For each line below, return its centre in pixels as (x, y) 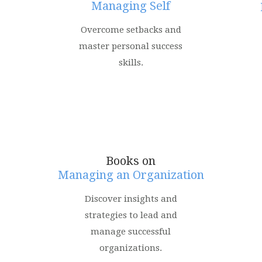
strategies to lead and (131, 215)
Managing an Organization (131, 175)
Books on (131, 161)
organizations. (131, 248)
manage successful (131, 232)
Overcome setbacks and (131, 30)
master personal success (131, 46)
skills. (131, 63)
